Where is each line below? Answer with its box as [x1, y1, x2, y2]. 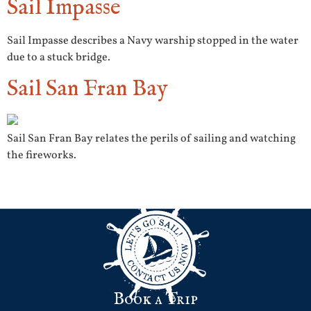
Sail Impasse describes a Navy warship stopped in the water [7, 33, 299, 49]
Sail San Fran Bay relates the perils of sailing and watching [7, 131, 296, 146]
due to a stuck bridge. [7, 50, 110, 66]
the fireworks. [7, 147, 76, 163]
